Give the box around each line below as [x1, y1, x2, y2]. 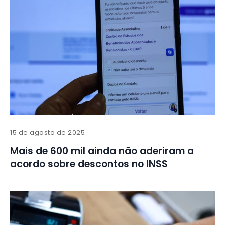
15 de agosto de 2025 [10, 128, 85, 138]
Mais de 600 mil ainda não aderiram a [10, 144, 194, 158]
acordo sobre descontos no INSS [10, 157, 168, 171]
